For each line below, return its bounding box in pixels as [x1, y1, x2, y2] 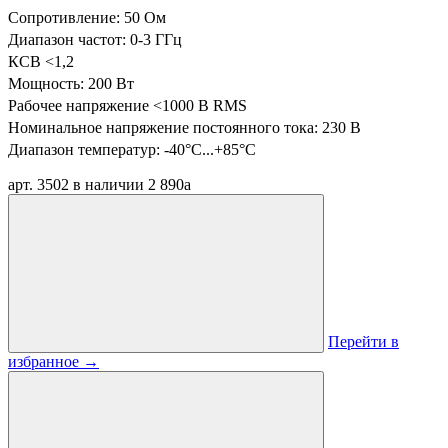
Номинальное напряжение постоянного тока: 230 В [8, 119, 361, 136]
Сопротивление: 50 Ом [8, 9, 166, 26]
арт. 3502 [8, 176, 69, 193]
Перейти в [328, 333, 399, 350]
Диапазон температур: [8, 141, 164, 158]
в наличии [73, 176, 144, 193]
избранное [8, 353, 83, 370]
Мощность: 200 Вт [8, 75, 134, 92]
